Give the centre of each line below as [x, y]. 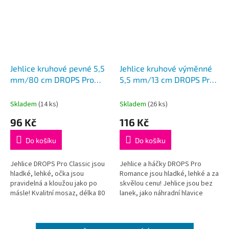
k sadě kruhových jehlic [155, 203]
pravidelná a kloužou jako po [54, 183]
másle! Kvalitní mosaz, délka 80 [58, 193]
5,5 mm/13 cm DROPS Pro [167, 79]
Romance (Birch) [150, 90]
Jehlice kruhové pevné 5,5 [58, 68]
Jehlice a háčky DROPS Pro [161, 164]
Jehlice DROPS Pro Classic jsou [58, 164]
